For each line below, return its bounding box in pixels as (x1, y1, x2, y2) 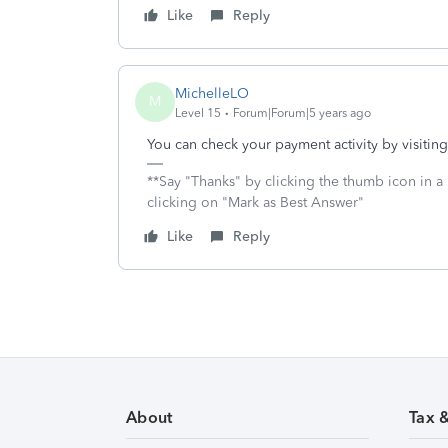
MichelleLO (175, 84, 249, 102)
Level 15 (175, 105, 221, 120)
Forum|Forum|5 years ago (233, 105, 371, 120)
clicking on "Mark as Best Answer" (147, 194, 364, 211)
